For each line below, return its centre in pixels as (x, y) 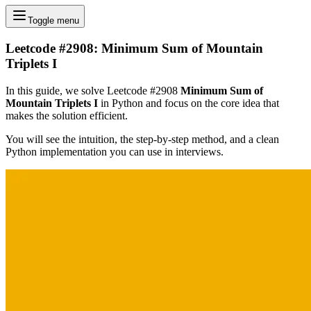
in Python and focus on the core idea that (188, 103)
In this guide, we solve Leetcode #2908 (93, 90)
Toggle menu (53, 21)
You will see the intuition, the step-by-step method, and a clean (142, 139)
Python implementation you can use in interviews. (115, 151)
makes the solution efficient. (67, 115)
